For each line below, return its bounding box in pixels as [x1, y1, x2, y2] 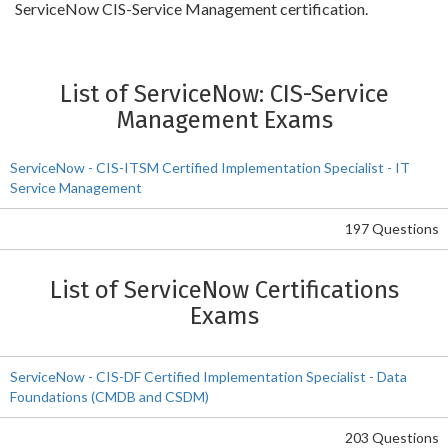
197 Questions [345, 220, 439, 237]
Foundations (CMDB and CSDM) [10, 388, 209, 405]
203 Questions [345, 429, 439, 446]
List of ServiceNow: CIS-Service [59, 80, 389, 108]
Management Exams [115, 106, 333, 134]
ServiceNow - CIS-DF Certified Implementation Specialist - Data [10, 368, 407, 385]
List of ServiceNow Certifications [50, 276, 399, 304]
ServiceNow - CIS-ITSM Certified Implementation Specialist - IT [10, 159, 410, 176]
